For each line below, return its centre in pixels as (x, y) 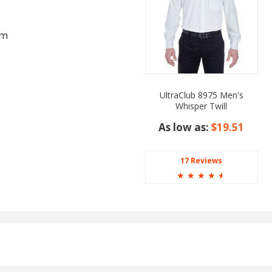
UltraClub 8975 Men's (201, 95)
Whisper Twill (202, 106)
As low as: (185, 127)
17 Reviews (202, 160)
